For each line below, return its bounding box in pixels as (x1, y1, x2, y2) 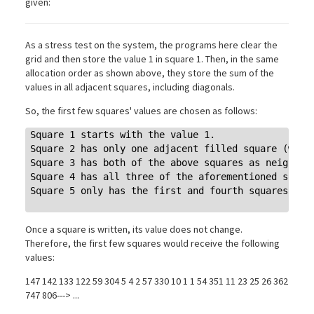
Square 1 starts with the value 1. (30, 129, 215, 141)
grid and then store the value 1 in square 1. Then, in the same (25, 52, 279, 65)
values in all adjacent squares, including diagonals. (25, 80, 235, 93)
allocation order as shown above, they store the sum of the (25, 66, 274, 79)
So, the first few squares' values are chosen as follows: (25, 104, 257, 117)
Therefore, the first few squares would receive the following (25, 237, 280, 250)
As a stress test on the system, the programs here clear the (25, 38, 278, 51)
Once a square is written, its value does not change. (25, 223, 243, 236)
